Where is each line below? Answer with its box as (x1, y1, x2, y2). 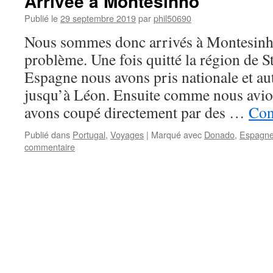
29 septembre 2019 (60, 12, 136, 24)
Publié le (24, 12, 58, 24)
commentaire (24, 140, 75, 153)
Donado (204, 128, 235, 141)
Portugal (73, 128, 105, 141)
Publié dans (24, 128, 70, 141)
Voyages (110, 128, 144, 141)
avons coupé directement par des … (24, 102, 249, 122)
